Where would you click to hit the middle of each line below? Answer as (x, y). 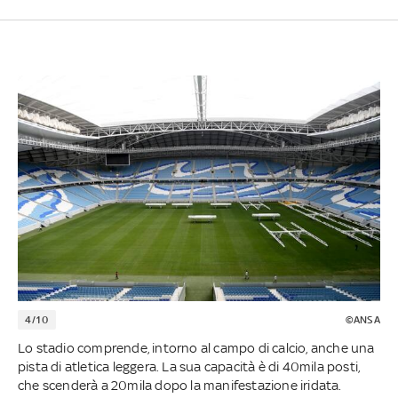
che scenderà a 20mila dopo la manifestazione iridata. (179, 386)
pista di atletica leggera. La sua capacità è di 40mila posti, (189, 367)
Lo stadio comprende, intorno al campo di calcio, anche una (196, 348)
